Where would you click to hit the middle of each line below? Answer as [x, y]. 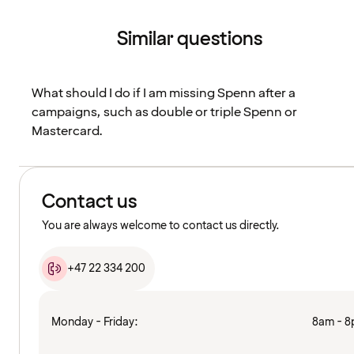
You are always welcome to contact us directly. [161, 226]
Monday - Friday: [95, 322]
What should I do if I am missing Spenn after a [164, 94]
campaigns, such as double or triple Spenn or [164, 113]
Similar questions [190, 40]
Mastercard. [67, 132]
